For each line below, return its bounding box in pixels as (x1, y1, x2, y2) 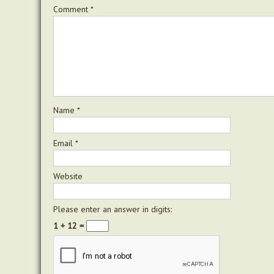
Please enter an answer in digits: (53, 203, 172, 215)
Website (53, 170, 83, 182)
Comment (53, 3, 91, 15)
